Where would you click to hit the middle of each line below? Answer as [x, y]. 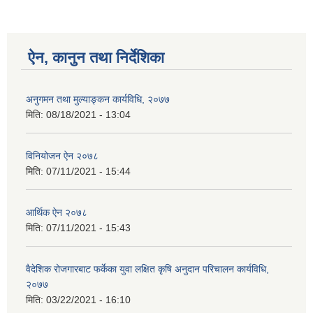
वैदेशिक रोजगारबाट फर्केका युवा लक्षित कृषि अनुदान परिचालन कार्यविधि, [147, 269]
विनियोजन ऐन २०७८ [62, 156]
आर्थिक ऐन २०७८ [57, 213]
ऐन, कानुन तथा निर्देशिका [96, 58]
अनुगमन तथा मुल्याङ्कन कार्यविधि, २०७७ [98, 100]
